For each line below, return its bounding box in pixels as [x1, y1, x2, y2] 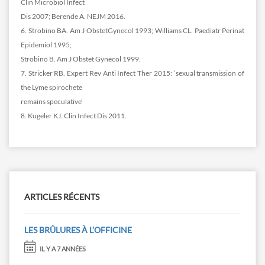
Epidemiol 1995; [21, 40, 72, 50]
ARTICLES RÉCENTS [24, 192, 99, 202]
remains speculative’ [21, 97, 83, 106]
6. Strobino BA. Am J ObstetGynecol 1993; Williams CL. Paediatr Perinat [21, 26, 244, 35]
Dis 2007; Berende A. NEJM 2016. [21, 12, 125, 21]
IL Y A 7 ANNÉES [38, 245, 86, 253]
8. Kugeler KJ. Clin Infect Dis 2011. [21, 111, 127, 121]
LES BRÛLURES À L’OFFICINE [24, 225, 132, 235]
